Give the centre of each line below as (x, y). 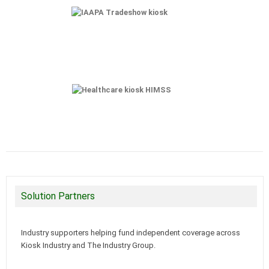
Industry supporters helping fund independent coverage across (130, 233)
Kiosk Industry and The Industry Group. (88, 246)
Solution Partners (58, 196)
